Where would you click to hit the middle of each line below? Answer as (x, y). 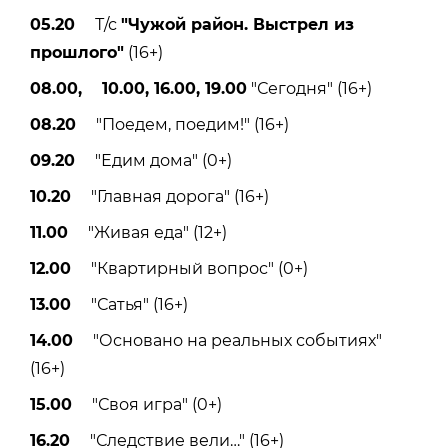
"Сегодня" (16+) (309, 89)
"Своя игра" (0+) (147, 405)
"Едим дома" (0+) (153, 161)
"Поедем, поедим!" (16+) (182, 125)
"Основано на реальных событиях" (227, 341)
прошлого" (77, 53)
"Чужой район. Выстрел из (237, 25)
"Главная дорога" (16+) (170, 197)
